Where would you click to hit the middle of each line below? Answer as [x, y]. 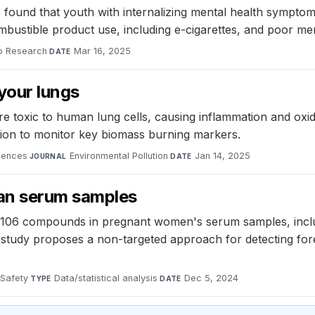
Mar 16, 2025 [103, 51]
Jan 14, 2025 [223, 155]
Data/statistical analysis [106, 278]
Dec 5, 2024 [212, 278]
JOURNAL [48, 156]
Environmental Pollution [119, 155]
